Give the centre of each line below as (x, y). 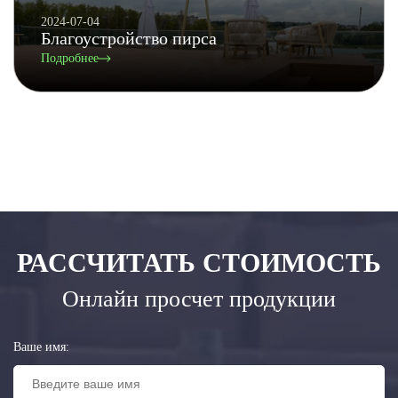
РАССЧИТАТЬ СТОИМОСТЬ (199, 263)
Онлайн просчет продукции (199, 299)
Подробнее (70, 58)
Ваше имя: (41, 347)
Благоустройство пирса (129, 38)
